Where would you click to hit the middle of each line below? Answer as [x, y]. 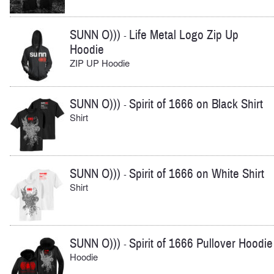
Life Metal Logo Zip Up [184, 35]
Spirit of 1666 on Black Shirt [196, 105]
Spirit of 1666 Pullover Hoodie [201, 244]
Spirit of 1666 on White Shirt [197, 174]
